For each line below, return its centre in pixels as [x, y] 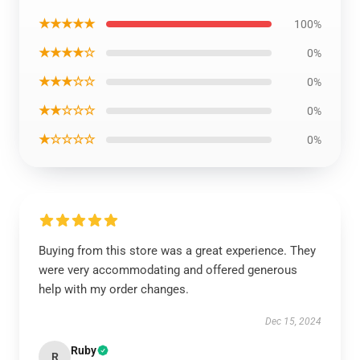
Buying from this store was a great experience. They [177, 251]
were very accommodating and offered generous [168, 270]
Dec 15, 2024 [293, 321]
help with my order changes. [114, 289]
